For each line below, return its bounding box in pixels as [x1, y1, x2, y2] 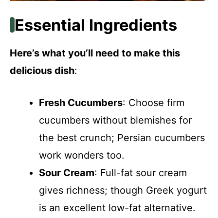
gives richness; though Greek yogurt [39, 184, 207, 196]
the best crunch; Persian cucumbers [39, 131, 205, 144]
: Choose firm [123, 96, 184, 109]
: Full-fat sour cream [94, 166, 187, 179]
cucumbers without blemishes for [39, 114, 192, 126]
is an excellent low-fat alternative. [39, 201, 196, 214]
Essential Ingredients [14, 15, 177, 35]
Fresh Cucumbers [39, 96, 123, 109]
